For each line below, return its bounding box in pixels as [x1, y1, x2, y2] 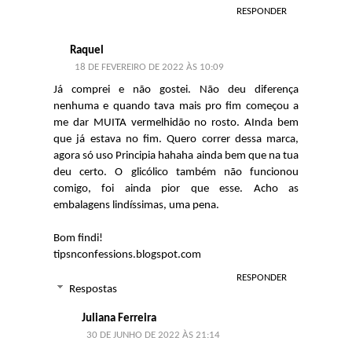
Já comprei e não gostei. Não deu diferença [53, 83, 299, 96]
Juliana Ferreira [82, 313, 156, 325]
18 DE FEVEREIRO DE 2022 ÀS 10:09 [75, 61, 224, 72]
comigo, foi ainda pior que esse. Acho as [53, 182, 299, 195]
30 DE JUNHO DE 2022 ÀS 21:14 [86, 330, 220, 341]
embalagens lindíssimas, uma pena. [53, 199, 219, 211]
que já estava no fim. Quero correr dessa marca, [53, 133, 299, 145]
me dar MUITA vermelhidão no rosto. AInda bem [53, 116, 299, 129]
